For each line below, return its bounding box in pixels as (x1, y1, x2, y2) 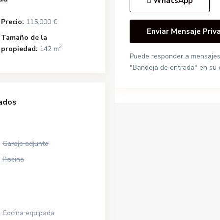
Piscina (2, 154, 24, 164)
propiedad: (1, 44, 38, 54)
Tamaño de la (1, 32, 47, 42)
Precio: (1, 17, 24, 27)
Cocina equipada (2, 208, 55, 218)
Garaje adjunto (2, 138, 49, 148)
